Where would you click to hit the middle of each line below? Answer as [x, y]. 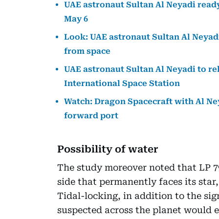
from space [87, 51]
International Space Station [122, 83]
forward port [91, 115]
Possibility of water [108, 149]
